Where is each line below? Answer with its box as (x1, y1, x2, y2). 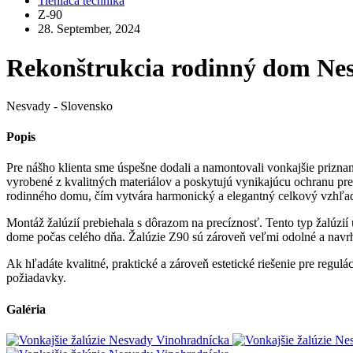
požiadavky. (6, 271, 66, 285)
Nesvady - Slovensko (6, 98, 113, 113)
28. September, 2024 (38, 22, 140, 36)
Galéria (6, 302, 46, 316)
